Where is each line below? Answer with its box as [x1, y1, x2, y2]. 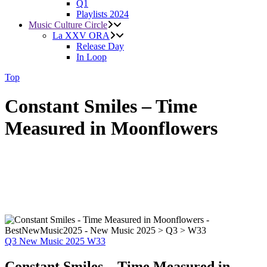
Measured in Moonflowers [5, 117, 218, 139]
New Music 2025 [19, 236, 87, 247]
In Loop [76, 52, 107, 62]
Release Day [76, 41, 124, 51]
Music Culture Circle [29, 20, 107, 30]
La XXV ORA [52, 30, 110, 41]
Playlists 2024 [76, 9, 129, 19]
